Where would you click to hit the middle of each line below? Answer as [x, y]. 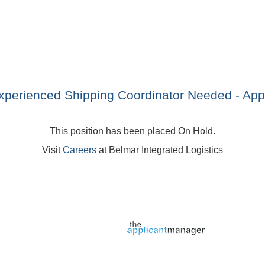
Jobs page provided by [93, 219]
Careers [80, 150]
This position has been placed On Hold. [132, 131]
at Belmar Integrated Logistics [160, 150]
